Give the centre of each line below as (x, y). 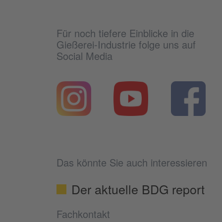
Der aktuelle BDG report (138, 189)
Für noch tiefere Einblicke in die (125, 33)
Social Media (84, 56)
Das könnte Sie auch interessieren (132, 163)
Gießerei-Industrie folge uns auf (126, 45)
